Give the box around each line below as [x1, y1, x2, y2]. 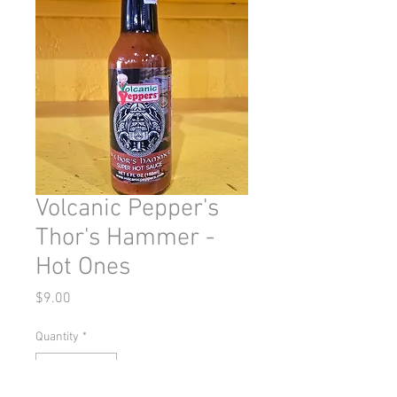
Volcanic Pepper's [35, 194, 219, 224]
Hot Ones [35, 253, 130, 283]
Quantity [35, 330, 79, 345]
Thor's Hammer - [35, 223, 214, 253]
